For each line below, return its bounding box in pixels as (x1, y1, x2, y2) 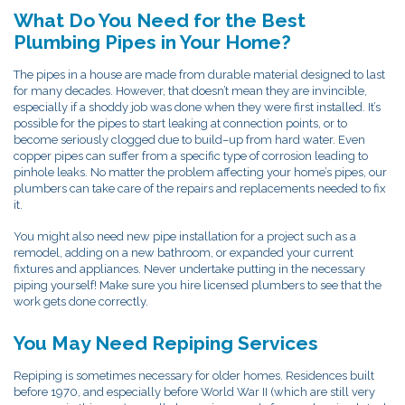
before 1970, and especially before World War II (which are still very (14, 384, 375, 399)
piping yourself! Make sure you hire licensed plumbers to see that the (14, 278, 381, 292)
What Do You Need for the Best (14, 9, 306, 33)
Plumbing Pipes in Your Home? (14, 31, 291, 54)
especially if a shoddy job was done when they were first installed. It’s (14, 99, 381, 114)
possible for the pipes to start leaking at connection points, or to (14, 116, 347, 130)
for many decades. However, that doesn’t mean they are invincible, (14, 83, 367, 98)
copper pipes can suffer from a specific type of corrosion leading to (14, 148, 368, 163)
